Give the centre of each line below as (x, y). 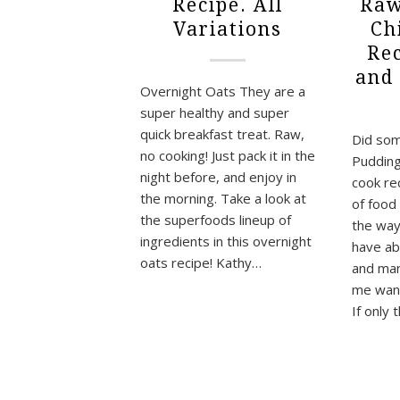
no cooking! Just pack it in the (228, 155)
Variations (228, 29)
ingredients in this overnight (226, 241)
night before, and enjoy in (218, 176)
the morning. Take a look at (223, 198)
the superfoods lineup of (216, 219)
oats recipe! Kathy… (201, 262)
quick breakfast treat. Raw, (222, 133)
